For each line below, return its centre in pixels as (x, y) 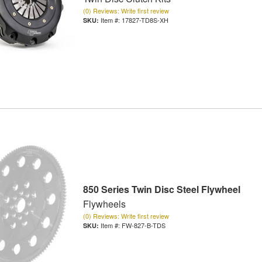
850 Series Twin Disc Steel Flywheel (161, 189)
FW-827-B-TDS (143, 225)
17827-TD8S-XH (145, 20)
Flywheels (104, 204)
